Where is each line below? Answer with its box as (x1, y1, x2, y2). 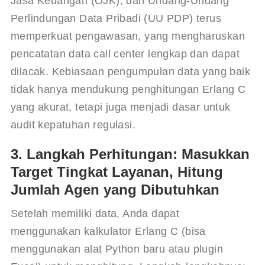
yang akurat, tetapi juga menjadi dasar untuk (10, 101, 234, 113)
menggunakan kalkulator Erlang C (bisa (10, 225, 209, 237)
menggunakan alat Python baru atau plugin (10, 243, 227, 255)
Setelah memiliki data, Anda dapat (10, 207, 183, 219)
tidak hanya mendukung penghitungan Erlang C (10, 83, 249, 95)
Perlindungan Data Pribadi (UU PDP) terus (10, 12, 225, 24)
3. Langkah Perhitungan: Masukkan (10, 146, 250, 162)
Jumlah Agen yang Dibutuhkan (10, 181, 219, 198)
